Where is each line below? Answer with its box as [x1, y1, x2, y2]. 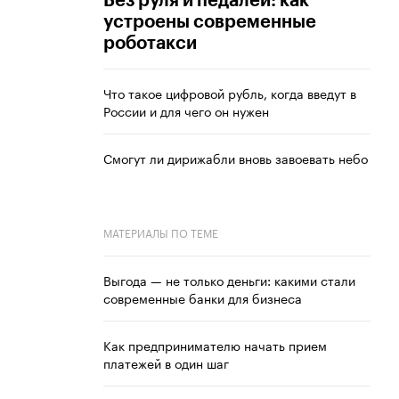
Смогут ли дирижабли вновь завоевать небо [103, 148, 368, 168]
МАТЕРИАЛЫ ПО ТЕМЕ [103, 224, 218, 241]
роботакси [103, 35, 197, 53]
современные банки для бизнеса [103, 288, 302, 308]
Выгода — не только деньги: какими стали [103, 270, 355, 290]
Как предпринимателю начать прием [103, 335, 327, 355]
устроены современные [103, 13, 316, 32]
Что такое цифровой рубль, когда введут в [103, 83, 356, 103]
